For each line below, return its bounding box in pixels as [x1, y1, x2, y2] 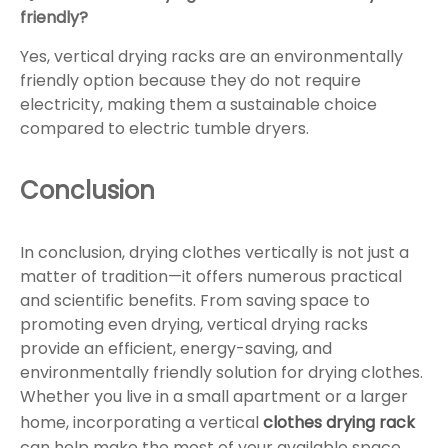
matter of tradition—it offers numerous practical [20, 265, 402, 289]
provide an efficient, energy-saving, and [20, 337, 332, 361]
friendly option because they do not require [20, 69, 361, 93]
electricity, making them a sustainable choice [20, 93, 377, 117]
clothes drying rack [263, 411, 415, 435]
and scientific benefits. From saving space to [20, 289, 370, 313]
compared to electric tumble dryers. [20, 117, 309, 141]
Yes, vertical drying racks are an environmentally [20, 45, 403, 69]
